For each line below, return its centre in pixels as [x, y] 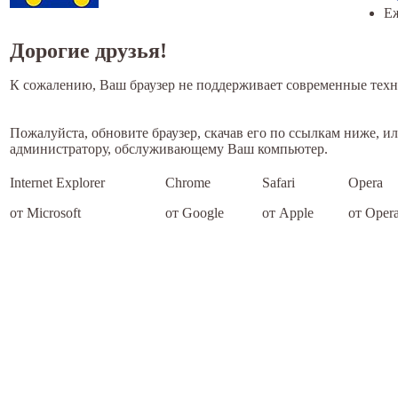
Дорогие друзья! [88, 51]
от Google [195, 213]
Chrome [188, 183]
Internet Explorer [57, 183]
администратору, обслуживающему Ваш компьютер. [169, 149]
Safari [279, 183]
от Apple [288, 213]
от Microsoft [45, 213]
